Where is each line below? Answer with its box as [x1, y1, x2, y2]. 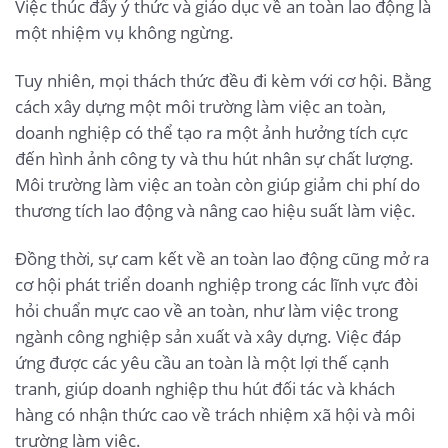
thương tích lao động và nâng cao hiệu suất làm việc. [15, 199, 416, 223]
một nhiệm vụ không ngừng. [15, 21, 234, 45]
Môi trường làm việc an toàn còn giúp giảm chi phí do [15, 173, 420, 197]
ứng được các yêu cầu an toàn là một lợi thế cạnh [15, 351, 389, 375]
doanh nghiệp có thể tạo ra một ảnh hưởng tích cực [15, 121, 408, 145]
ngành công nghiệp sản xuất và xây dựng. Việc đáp [15, 325, 401, 349]
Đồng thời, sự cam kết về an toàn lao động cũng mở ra [15, 247, 429, 271]
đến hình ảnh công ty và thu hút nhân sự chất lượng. [15, 147, 414, 171]
